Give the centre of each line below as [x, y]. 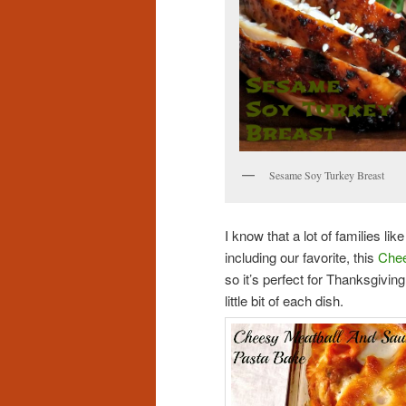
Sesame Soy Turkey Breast [327, 174]
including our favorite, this [301, 257]
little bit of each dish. [284, 301]
